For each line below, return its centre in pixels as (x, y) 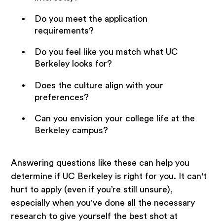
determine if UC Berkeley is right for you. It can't (109, 176)
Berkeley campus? (71, 130)
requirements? (64, 31)
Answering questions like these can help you (100, 163)
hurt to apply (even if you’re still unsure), (92, 190)
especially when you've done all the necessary (103, 203)
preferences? (61, 97)
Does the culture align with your (99, 85)
